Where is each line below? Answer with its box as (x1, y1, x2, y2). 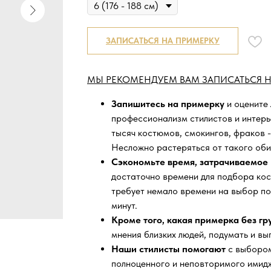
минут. (111, 200, 137, 212)
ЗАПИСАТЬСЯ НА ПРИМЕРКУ (106, 36, 220, 46)
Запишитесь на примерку (111, 98, 224, 110)
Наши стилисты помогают (111, 243, 228, 255)
